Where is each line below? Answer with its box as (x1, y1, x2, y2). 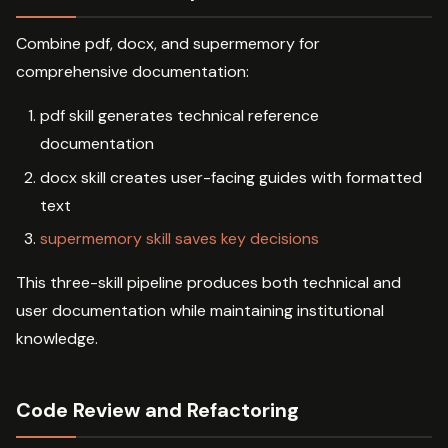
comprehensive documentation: (16, 61, 249, 83)
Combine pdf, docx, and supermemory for (16, 33, 320, 55)
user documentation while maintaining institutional (16, 300, 384, 322)
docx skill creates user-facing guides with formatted (40, 166, 422, 188)
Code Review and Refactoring (16, 397, 299, 424)
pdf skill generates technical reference (40, 105, 319, 127)
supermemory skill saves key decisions (40, 228, 319, 250)
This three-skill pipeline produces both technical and (16, 272, 401, 294)
